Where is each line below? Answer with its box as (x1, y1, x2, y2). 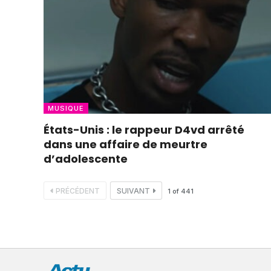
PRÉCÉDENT (56, 186, 100, 195)
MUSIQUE (48, 103, 84, 113)
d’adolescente (44, 151, 128, 166)
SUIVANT (117, 186, 150, 195)
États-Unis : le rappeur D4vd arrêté (44, 122, 244, 137)
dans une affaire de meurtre (44, 136, 207, 152)
